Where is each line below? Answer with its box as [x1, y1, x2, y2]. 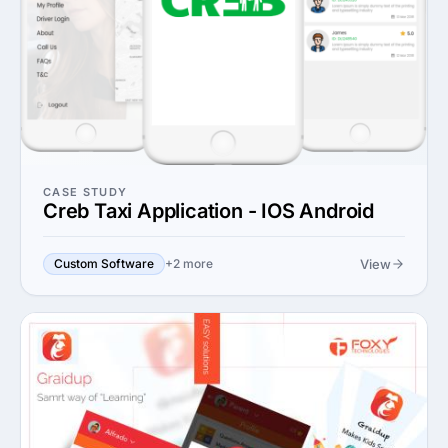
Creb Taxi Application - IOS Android [43, 199, 374, 223]
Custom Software [54, 256, 154, 271]
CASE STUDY [43, 185, 128, 199]
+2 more [165, 256, 213, 271]
